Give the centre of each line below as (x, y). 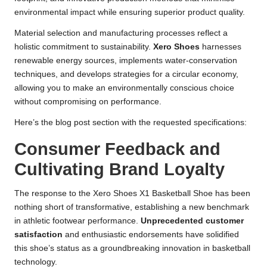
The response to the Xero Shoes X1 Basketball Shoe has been (132, 194)
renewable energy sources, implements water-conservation (126, 61)
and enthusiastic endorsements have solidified (151, 235)
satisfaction (38, 235)
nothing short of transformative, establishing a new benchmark (132, 207)
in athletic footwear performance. (77, 221)
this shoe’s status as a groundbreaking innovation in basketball (132, 249)
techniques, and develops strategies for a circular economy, (126, 74)
